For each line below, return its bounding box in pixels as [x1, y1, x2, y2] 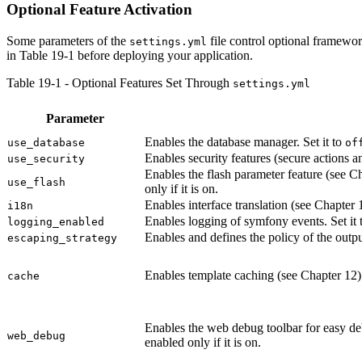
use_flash [7, 175, 65, 188]
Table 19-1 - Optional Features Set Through [6, 75, 233, 90]
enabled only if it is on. [145, 335, 261, 349]
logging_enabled [7, 215, 104, 228]
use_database [7, 136, 85, 149]
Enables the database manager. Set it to [145, 134, 345, 149]
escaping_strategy [7, 231, 117, 244]
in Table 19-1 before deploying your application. [6, 48, 253, 62]
